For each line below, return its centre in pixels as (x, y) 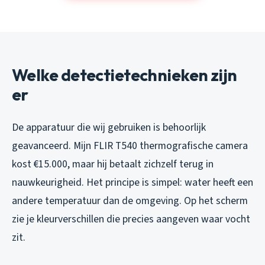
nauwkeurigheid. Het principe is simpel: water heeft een (132, 182)
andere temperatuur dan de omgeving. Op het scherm (130, 201)
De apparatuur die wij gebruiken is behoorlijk (109, 127)
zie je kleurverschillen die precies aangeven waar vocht (131, 219)
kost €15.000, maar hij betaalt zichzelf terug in (113, 164)
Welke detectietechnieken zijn (125, 75)
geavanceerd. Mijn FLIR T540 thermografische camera (130, 146)
